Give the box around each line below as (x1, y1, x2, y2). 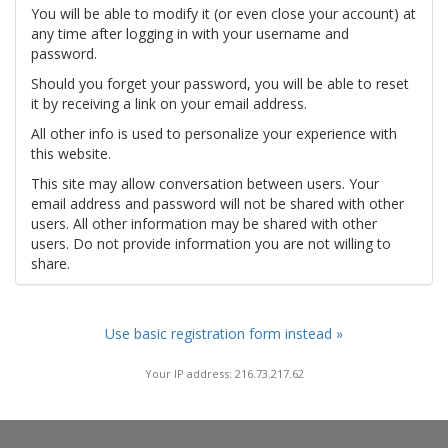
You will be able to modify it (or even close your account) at (31, 4, 416, 23)
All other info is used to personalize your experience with (31, 124, 397, 143)
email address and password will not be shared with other (31, 194, 404, 213)
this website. (31, 144, 111, 163)
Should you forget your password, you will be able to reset (31, 74, 409, 93)
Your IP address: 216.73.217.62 (144, 365, 304, 381)
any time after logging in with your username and (31, 24, 349, 43)
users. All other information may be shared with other (31, 214, 377, 233)
